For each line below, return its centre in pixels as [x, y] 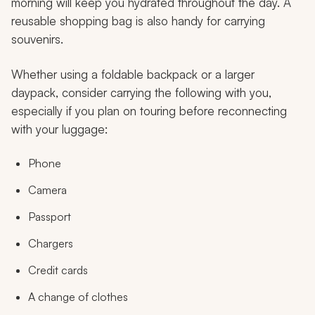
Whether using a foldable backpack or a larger [133, 74]
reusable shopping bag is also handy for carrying [138, 20]
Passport [50, 216]
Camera [47, 189]
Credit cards [58, 270]
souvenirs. [37, 39]
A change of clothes [78, 296]
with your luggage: [59, 129]
